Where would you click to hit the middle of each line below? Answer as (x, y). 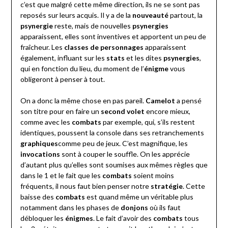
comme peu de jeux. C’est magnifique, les (123, 144)
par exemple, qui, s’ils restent (148, 122)
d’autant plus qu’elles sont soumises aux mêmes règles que (114, 165)
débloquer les (42, 218)
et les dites (144, 58)
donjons (134, 208)
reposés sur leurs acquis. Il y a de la (76, 15)
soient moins (153, 176)
